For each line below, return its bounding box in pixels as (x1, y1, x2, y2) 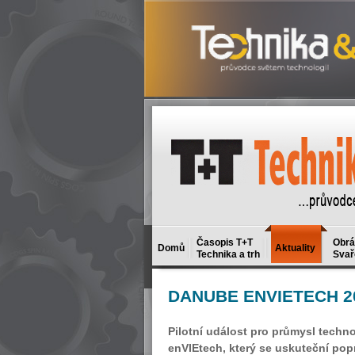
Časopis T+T (197, 237, 253, 248)
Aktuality (275, 242, 315, 254)
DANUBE (168, 287, 239, 305)
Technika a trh (197, 249, 260, 260)
